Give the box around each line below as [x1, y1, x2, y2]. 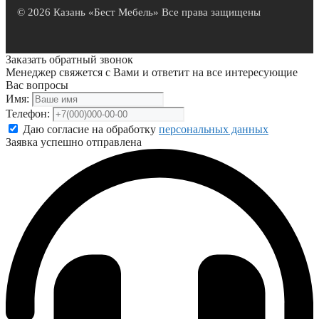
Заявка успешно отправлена [6, 135, 142, 148]
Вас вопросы [6, 78, 68, 91]
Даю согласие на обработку [20, 122, 159, 135]
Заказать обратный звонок [6, 53, 133, 66]
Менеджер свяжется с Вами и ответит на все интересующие [6, 66, 298, 78]
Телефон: [6, 107, 50, 120]
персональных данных [159, 122, 268, 135]
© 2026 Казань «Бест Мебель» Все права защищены [17, 6, 261, 18]
